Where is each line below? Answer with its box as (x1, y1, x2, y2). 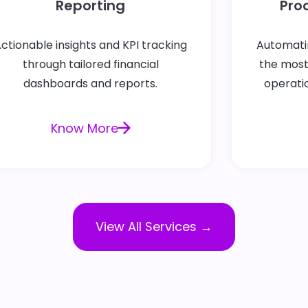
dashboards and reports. (23, 75, 158, 91)
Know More (50, 119, 118, 137)
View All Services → (96, 218, 212, 235)
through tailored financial (22, 56, 159, 72)
